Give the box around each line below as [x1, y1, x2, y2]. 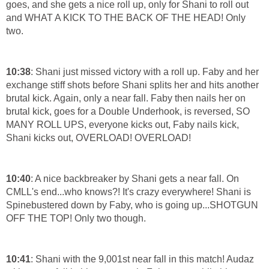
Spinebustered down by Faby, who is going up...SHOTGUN [6, 200, 258, 211]
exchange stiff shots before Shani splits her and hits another [6, 80, 259, 91]
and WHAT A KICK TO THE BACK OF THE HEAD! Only [6, 13, 246, 23]
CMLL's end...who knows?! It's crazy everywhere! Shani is [6, 187, 251, 198]
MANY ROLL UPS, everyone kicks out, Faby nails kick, [6, 119, 239, 130]
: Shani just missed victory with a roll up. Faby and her [31, 67, 259, 77]
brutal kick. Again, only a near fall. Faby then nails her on [6, 93, 246, 104]
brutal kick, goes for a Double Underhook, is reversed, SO [6, 106, 250, 117]
